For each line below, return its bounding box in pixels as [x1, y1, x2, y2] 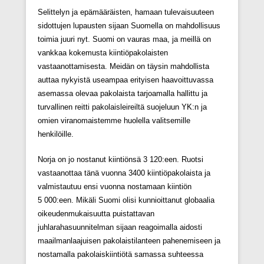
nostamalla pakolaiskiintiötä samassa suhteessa [38, 249, 203, 259]
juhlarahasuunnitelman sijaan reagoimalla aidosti [38, 222, 202, 232]
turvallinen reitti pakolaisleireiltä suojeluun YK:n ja [38, 102, 207, 111]
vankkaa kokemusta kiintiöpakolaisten [38, 48, 168, 57]
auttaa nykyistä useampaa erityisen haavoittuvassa [38, 75, 213, 84]
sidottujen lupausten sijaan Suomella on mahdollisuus [38, 21, 220, 30]
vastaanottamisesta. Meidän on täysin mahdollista [38, 61, 209, 71]
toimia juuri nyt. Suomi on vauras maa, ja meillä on [38, 34, 211, 44]
